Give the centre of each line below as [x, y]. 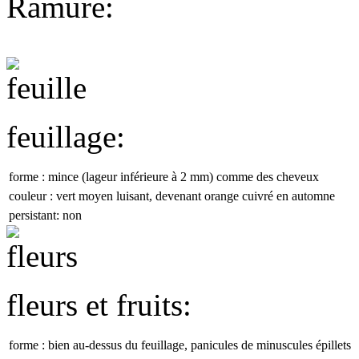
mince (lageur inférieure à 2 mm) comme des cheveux [184, 177]
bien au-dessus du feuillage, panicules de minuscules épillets [200, 345]
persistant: [34, 215]
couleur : [31, 196]
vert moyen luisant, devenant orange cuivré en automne [196, 196]
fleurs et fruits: [99, 305]
